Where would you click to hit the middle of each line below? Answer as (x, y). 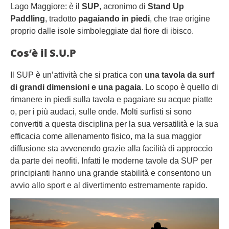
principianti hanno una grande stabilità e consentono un (111, 173)
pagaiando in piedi (114, 19)
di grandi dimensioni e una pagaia (76, 87)
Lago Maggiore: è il (46, 7)
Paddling (28, 19)
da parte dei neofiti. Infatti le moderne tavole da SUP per (111, 161)
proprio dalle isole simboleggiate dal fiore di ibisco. (102, 31)
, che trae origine (180, 19)
